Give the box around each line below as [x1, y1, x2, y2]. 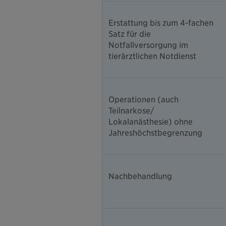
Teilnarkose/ [108, 106, 154, 116]
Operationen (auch [108, 95, 179, 105]
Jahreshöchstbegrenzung [108, 128, 202, 138]
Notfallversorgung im [108, 40, 188, 50]
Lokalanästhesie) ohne [108, 117, 193, 127]
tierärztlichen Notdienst [108, 51, 196, 62]
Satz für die [108, 29, 151, 39]
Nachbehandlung [108, 172, 172, 182]
